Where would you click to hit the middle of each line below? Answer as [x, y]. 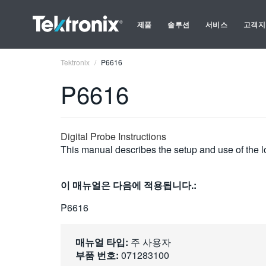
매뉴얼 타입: [102, 242]
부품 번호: [97, 255]
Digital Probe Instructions [113, 136]
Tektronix [75, 62]
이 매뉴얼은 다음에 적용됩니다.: [129, 185]
